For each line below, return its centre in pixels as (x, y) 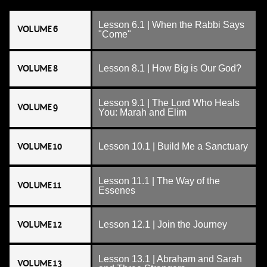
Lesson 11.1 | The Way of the (159, 181)
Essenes (117, 190)
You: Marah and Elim (142, 112)
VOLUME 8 (38, 69)
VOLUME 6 (38, 29)
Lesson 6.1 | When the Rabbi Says (171, 25)
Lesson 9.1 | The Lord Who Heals (169, 103)
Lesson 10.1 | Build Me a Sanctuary (173, 146)
